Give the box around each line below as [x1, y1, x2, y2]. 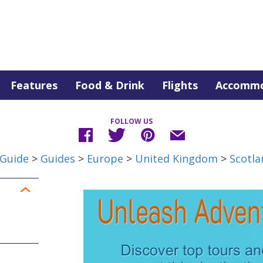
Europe [87, 151, 123, 166]
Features [11, 78, 58, 92]
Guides [41, 151, 75, 166]
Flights [162, 78, 198, 92]
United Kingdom [135, 151, 218, 166]
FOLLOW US [110, 116, 153, 126]
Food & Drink [75, 78, 144, 92]
